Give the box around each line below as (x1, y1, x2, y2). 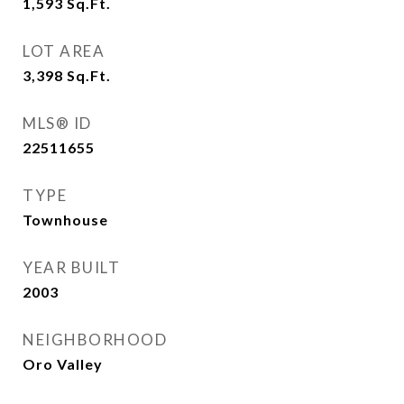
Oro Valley (23, 355, 103, 372)
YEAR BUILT (23, 258, 120, 277)
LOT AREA (23, 41, 105, 60)
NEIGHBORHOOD (23, 330, 167, 349)
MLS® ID (23, 114, 92, 133)
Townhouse (23, 211, 108, 228)
